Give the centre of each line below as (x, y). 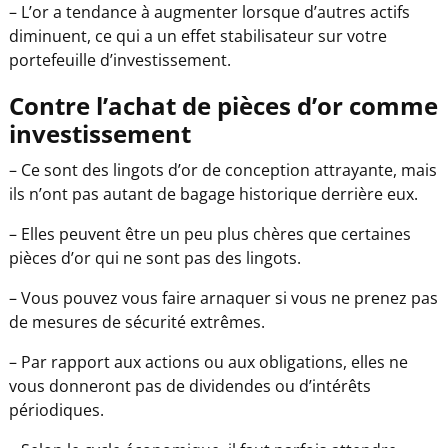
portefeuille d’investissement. (119, 59)
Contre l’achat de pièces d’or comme (223, 105)
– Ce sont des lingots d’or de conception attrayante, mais (222, 169)
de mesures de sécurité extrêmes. (136, 321)
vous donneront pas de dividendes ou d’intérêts (189, 385)
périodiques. (56, 409)
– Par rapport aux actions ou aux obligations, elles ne (208, 361)
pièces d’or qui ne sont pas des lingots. (154, 257)
